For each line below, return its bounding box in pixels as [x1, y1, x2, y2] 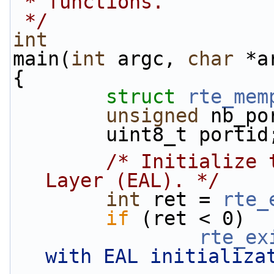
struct [106, 86, 187, 108]
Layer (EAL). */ [45, 169, 220, 191]
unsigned [106, 105, 199, 127]
